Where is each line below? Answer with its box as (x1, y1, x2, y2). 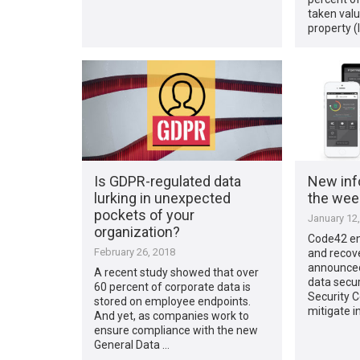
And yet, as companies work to (94, 309, 250, 322)
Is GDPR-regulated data (94, 172, 242, 190)
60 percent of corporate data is (94, 280, 252, 293)
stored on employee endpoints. (94, 294, 252, 308)
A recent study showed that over (94, 265, 260, 279)
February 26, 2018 (94, 245, 176, 258)
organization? (94, 223, 181, 240)
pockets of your (94, 206, 195, 223)
